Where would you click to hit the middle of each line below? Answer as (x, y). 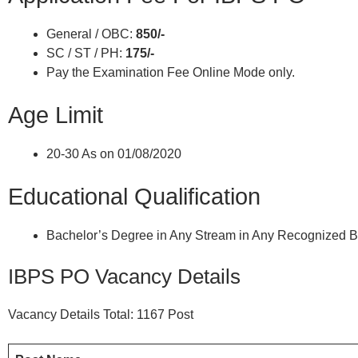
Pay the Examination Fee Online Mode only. (171, 72)
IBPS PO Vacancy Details (124, 276)
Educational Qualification (134, 196)
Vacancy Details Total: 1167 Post (101, 314)
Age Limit (56, 115)
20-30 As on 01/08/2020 (114, 153)
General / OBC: (91, 34)
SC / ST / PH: (86, 53)
